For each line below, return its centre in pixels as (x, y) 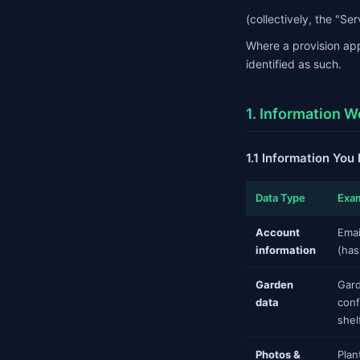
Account (278, 232)
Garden (274, 284)
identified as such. (294, 64)
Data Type (280, 198)
